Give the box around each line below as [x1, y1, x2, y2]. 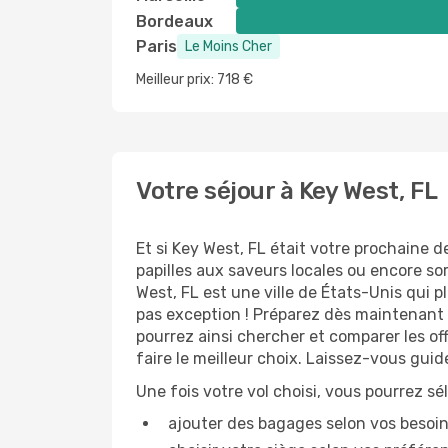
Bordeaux [136, 11, 213, 31]
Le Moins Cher [185, 38, 272, 55]
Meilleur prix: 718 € [136, 71, 253, 88]
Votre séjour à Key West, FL [136, 177, 438, 205]
